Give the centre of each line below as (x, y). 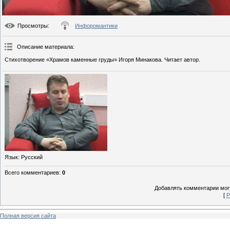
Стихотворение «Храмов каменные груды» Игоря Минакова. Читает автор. (102, 60)
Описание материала (45, 47)
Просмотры (33, 26)
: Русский (30, 157)
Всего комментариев (32, 173)
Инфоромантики (96, 26)
